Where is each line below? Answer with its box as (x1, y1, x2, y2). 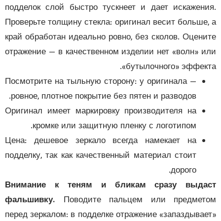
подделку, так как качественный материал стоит (20, 149, 211, 163)
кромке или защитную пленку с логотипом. (47, 120, 211, 133)
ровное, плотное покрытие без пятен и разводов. (26, 90, 211, 104)
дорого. (185, 164, 211, 178)
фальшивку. (20, 194, 70, 207)
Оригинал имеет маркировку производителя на (20, 105, 211, 118)
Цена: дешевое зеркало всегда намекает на (20, 135, 211, 148)
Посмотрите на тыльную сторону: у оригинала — (20, 75, 211, 89)
